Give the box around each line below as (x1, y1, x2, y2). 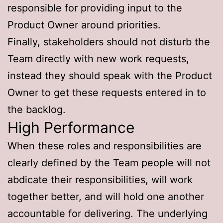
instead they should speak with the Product (7, 69, 212, 82)
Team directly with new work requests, (7, 52, 189, 65)
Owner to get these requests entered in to (7, 86, 206, 99)
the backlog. (7, 103, 66, 115)
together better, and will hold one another (7, 190, 204, 203)
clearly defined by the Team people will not (7, 156, 211, 169)
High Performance (7, 118, 134, 136)
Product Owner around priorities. (7, 18, 161, 31)
